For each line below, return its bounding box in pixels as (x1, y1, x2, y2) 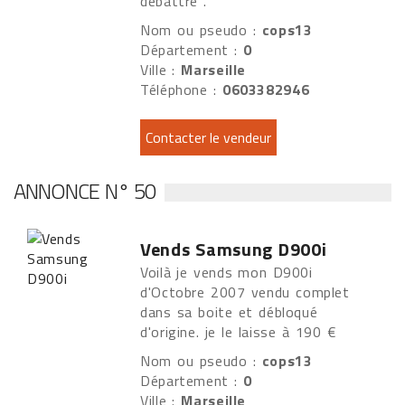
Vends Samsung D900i (140, 235, 327, 263)
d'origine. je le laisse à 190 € (140, 321, 343, 343)
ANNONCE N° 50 (14, 174, 156, 207)
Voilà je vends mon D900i (140, 261, 313, 283)
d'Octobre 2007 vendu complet (140, 281, 350, 303)
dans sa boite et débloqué (140, 301, 318, 323)
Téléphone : (140, 79, 222, 100)
